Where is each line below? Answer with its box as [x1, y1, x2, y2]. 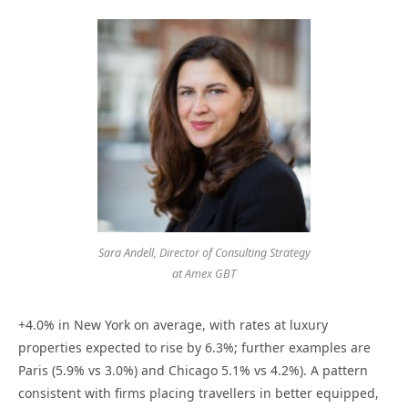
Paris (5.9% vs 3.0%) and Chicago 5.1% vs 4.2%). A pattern [18, 362, 368, 380]
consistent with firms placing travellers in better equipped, [18, 384, 379, 403]
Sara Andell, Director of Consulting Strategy [97, 245, 311, 261]
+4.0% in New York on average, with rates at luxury [18, 316, 328, 334]
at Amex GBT [172, 266, 236, 282]
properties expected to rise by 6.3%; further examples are [18, 339, 371, 357]
